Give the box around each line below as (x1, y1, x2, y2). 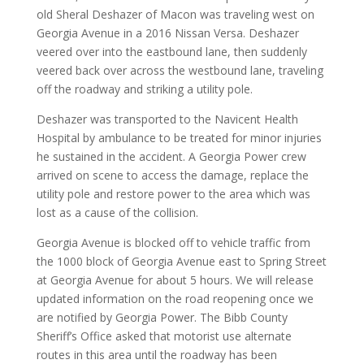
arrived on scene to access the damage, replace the (36, 167, 309, 183)
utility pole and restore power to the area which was (36, 186, 310, 201)
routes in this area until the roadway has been (36, 347, 277, 362)
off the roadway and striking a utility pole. (36, 81, 253, 97)
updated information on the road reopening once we (36, 291, 314, 306)
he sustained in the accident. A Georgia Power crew (36, 149, 306, 164)
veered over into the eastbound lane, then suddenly (36, 44, 307, 59)
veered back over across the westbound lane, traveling (36, 63, 323, 78)
